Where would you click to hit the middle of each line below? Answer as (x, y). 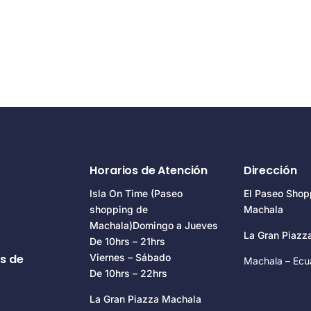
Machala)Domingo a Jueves (154, 225)
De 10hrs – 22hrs (129, 273)
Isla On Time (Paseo (136, 193)
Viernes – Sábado (131, 257)
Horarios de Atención (149, 170)
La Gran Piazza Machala (146, 299)
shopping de (119, 209)
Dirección (270, 170)
